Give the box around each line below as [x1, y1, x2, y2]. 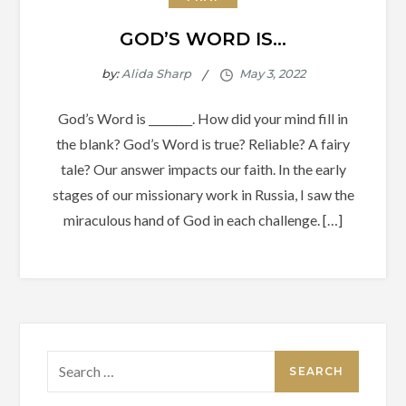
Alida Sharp [121, 66, 191, 82]
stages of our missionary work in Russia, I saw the [52, 185, 354, 203]
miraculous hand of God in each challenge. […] [63, 210, 343, 228]
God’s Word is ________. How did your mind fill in [58, 109, 348, 127]
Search [46, 353, 89, 371]
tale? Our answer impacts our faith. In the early [60, 159, 346, 178]
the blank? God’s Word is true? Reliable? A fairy [56, 134, 350, 152]
